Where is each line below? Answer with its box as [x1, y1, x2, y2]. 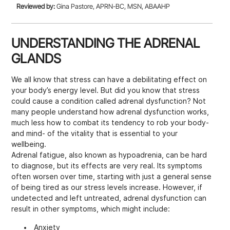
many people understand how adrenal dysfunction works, [11, 108, 209, 117]
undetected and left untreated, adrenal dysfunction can [11, 194, 207, 203]
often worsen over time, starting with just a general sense [11, 172, 212, 181]
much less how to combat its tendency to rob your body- [11, 119, 209, 127]
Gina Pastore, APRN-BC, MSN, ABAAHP [55, 2, 170, 11]
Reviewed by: [16, 2, 55, 11]
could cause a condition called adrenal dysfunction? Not [11, 97, 206, 106]
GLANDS [11, 51, 62, 67]
